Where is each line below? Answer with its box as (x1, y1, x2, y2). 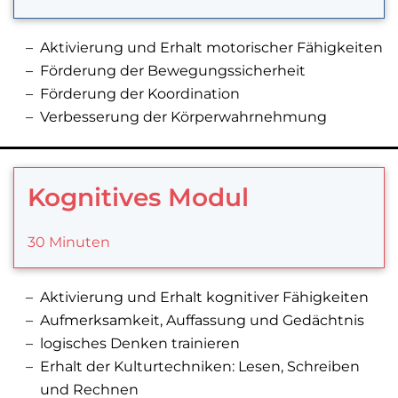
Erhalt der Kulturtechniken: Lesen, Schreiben (40, 358, 360, 376)
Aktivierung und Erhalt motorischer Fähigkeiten (40, 39, 383, 57)
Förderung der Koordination (40, 85, 240, 103)
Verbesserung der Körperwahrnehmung (40, 108, 327, 126)
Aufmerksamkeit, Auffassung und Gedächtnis (40, 312, 364, 330)
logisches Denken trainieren (40, 335, 240, 353)
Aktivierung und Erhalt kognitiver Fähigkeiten (40, 289, 369, 306)
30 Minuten (28, 234, 110, 251)
